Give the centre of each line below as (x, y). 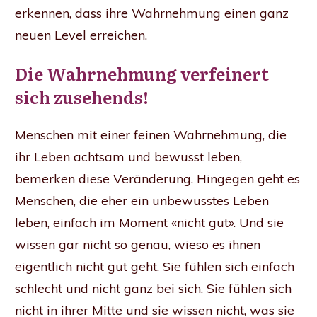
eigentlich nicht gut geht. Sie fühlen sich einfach (155, 267)
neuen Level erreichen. (83, 35)
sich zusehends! (83, 97)
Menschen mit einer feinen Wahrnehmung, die (151, 135)
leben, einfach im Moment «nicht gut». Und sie (149, 223)
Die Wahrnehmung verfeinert (142, 74)
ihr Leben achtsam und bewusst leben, (128, 157)
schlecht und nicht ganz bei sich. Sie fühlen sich (153, 289)
